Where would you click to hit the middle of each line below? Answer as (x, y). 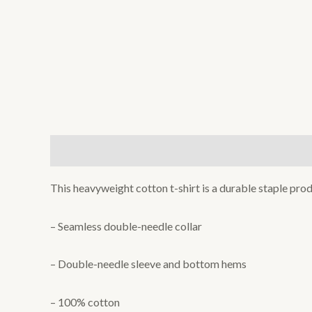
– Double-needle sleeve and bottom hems (148, 264)
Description (81, 151)
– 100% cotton (85, 302)
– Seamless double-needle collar (126, 226)
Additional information (184, 151)
